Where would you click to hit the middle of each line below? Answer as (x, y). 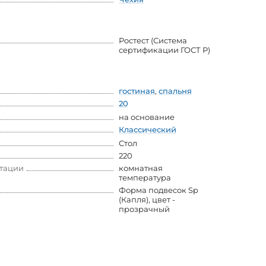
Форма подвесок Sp (159, 190)
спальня (175, 91)
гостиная (137, 91)
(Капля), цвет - (147, 200)
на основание (147, 117)
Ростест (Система (153, 41)
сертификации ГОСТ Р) (164, 50)
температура (145, 178)
